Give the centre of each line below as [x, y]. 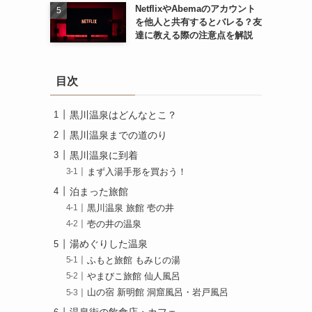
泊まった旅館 [99, 191]
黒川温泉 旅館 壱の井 [131, 208]
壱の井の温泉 [115, 225]
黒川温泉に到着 [104, 155]
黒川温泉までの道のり [118, 135]
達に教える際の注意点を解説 [194, 36]
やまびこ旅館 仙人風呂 [134, 277]
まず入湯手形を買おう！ [137, 172]
